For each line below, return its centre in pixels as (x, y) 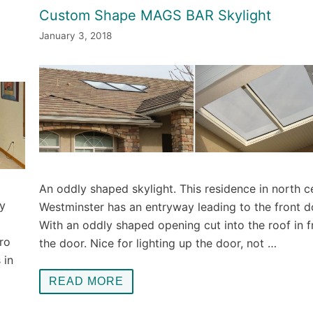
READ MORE (86, 281)
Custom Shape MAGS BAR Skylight (155, 15)
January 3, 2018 (75, 35)
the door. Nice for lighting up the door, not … (158, 243)
